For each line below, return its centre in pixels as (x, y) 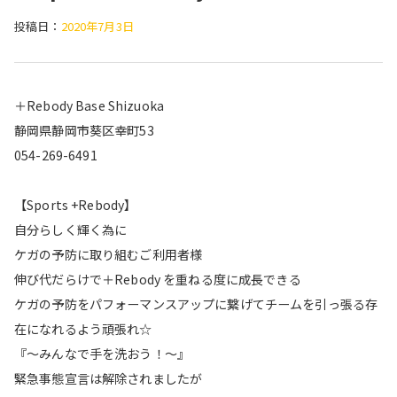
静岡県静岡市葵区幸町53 (84, 130)
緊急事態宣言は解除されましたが (109, 378)
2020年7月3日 (97, 26)
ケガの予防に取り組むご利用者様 (109, 254)
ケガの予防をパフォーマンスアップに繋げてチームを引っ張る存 (196, 304)
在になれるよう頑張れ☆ (83, 329)
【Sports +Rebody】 (76, 205)
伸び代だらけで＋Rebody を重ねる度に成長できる (158, 279)
